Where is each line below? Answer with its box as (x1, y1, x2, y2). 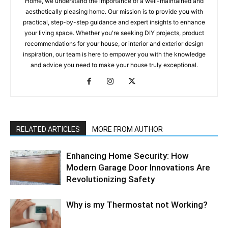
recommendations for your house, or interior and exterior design (24, 40, 204, 47)
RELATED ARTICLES (16, 125, 80, 133)
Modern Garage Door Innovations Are (66, 162, 210, 173)
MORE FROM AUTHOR (92, 125, 163, 133)
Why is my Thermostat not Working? (66, 199, 208, 210)
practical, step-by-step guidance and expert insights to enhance (23, 18, 205, 26)
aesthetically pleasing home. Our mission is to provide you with (25, 8, 203, 15)
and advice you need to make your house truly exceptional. (30, 61, 198, 69)
